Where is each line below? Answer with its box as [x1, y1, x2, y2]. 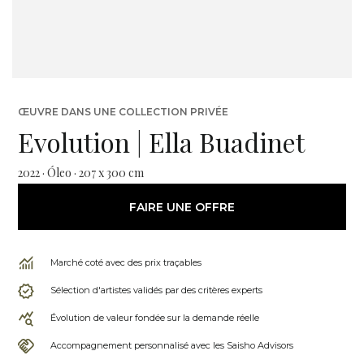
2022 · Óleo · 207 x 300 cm [18, 165, 144, 180]
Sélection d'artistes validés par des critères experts [50, 284, 262, 296]
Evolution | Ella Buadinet [18, 124, 305, 159]
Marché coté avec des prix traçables [50, 257, 201, 268]
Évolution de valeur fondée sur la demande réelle [50, 312, 259, 323]
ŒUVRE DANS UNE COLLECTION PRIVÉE [18, 106, 228, 118]
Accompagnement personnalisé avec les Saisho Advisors [50, 340, 293, 351]
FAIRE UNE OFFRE [129, 199, 235, 214]
